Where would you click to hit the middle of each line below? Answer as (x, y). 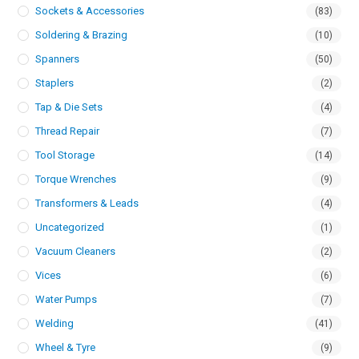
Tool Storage (65, 155)
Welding (55, 323)
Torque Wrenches (76, 179)
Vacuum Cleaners (76, 251)
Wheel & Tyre (66, 347)
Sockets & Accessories (90, 11)
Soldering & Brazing (82, 35)
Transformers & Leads (87, 203)
